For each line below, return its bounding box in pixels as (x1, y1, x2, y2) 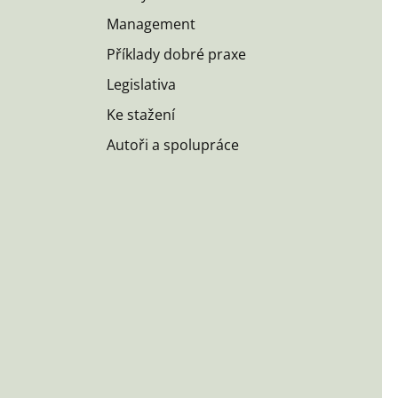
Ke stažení (107, 105, 176, 125)
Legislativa (107, 75, 177, 95)
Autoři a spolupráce (107, 135, 240, 155)
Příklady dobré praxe (107, 44, 247, 65)
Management (107, 14, 196, 35)
